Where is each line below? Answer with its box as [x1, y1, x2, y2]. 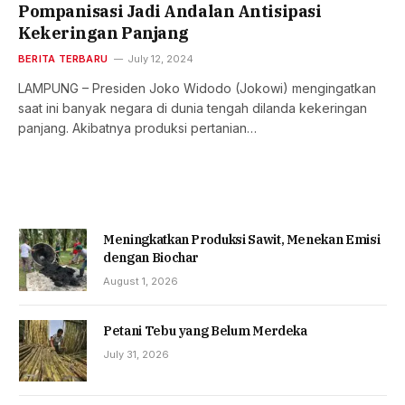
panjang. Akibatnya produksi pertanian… [18, 120, 257, 137]
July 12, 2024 [127, 52, 194, 66]
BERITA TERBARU [18, 52, 108, 66]
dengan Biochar [103, 250, 199, 267]
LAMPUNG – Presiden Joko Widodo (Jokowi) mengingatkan [18, 80, 376, 97]
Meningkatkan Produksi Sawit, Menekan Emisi [103, 231, 381, 249]
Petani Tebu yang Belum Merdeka [103, 322, 307, 339]
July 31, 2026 [103, 347, 169, 361]
